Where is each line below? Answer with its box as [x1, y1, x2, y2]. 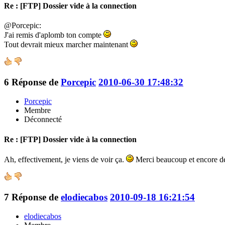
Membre [24, 106, 51, 115]
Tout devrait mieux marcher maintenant [4, 40, 130, 49]
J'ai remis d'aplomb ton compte [4, 30, 103, 39]
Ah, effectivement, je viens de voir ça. [4, 155, 126, 164]
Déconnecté [24, 115, 62, 124]
